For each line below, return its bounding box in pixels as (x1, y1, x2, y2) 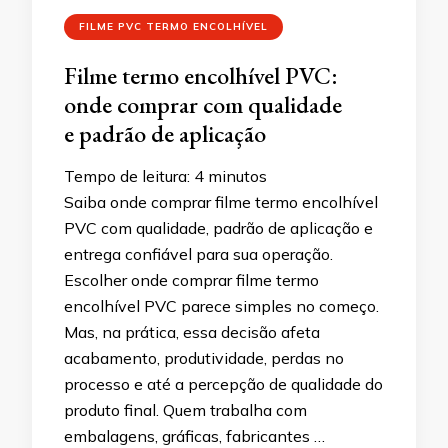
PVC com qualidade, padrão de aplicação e (64, 218, 373, 238)
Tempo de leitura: (64, 166, 194, 186)
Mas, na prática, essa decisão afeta (64, 322, 320, 342)
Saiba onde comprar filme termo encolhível (64, 192, 378, 212)
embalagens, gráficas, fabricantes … (64, 426, 325, 446)
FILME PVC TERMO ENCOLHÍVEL (79, 20, 268, 33)
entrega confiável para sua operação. (64, 244, 337, 264)
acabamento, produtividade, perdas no (64, 348, 344, 368)
